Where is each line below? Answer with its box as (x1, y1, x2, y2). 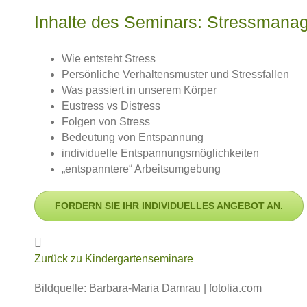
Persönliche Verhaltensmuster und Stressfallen (62, 68, 289, 80)
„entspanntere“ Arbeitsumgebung (62, 162, 221, 175)
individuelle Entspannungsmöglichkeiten (62, 147, 259, 159)
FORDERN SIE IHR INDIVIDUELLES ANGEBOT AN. (55, 199, 283, 211)
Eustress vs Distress (62, 99, 160, 112)
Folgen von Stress (62, 115, 150, 127)
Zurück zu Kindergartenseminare (34, 252, 193, 265)
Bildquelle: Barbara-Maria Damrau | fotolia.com (34, 282, 262, 294)
